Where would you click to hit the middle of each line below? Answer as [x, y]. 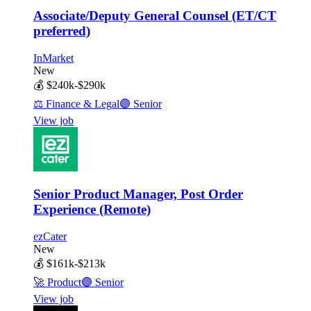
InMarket [53, 58]
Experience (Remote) [92, 210]
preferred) [62, 31]
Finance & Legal [81, 103]
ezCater [50, 237]
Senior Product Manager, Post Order [138, 194]
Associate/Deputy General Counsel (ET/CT [155, 15]
